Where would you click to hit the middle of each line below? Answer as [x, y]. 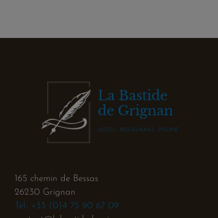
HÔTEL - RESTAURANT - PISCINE [138, 130]
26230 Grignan [45, 192]
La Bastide [133, 95]
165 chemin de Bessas [56, 179]
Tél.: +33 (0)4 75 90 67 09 [67, 206]
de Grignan [136, 110]
